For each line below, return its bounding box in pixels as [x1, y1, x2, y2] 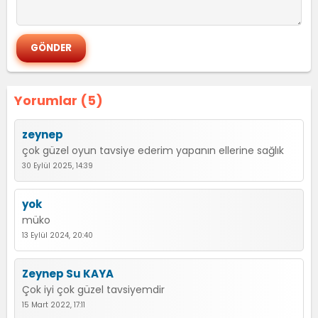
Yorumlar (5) [14, 92, 103, 109]
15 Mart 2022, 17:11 [22, 300, 85, 310]
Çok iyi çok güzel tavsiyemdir [22, 283, 165, 297]
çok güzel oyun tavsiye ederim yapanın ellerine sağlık [22, 143, 284, 158]
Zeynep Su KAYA [22, 266, 114, 281]
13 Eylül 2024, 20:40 [22, 230, 93, 241]
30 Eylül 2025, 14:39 [22, 160, 93, 171]
